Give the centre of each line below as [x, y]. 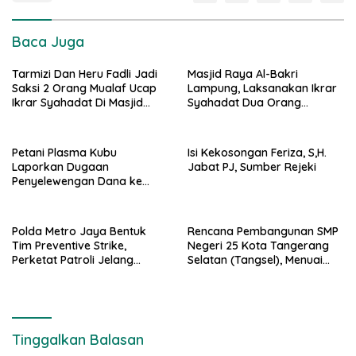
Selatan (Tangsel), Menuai [255, 259]
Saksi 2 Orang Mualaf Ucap [84, 88]
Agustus [33, 274]
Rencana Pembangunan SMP [263, 231]
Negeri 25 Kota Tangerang [258, 245]
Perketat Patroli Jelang [73, 259]
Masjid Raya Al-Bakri [243, 74]
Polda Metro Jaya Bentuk [79, 231]
